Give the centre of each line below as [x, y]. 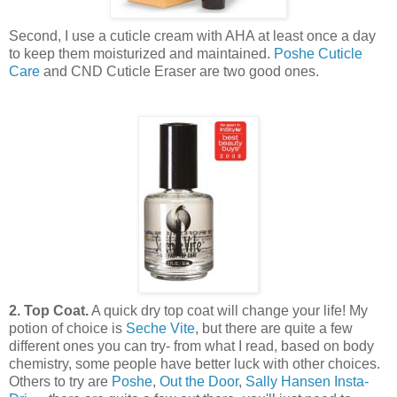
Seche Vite [160, 328]
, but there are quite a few [274, 328]
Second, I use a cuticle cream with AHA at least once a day [192, 35]
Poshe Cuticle [318, 53]
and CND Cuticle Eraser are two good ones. [179, 71]
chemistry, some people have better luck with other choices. [195, 363]
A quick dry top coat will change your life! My [228, 310]
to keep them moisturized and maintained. [141, 53]
